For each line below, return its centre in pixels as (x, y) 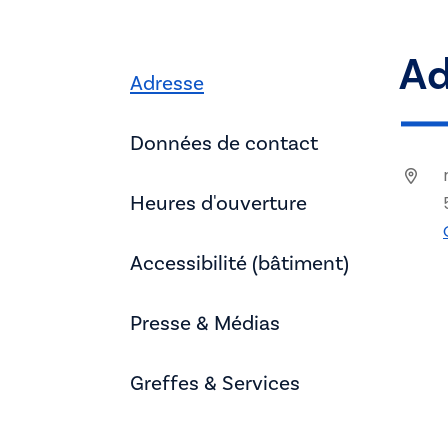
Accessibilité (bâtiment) (239, 263)
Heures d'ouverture (218, 203)
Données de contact (224, 143)
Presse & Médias (205, 323)
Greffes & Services (215, 383)
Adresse (167, 83)
